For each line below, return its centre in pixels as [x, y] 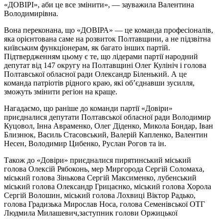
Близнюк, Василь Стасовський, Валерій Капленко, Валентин [106, 134]
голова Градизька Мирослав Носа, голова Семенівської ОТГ [104, 204]
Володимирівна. [31, 13]
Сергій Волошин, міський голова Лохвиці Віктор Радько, [100, 195]
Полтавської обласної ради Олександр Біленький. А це [95, 74]
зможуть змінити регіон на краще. [61, 91]
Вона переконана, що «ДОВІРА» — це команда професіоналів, [109, 30]
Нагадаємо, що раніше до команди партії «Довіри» [88, 108]
